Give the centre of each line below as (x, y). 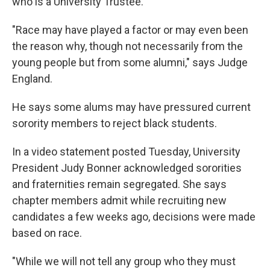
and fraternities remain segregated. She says (119, 184)
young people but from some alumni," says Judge (130, 62)
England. (32, 79)
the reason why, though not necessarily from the (127, 46)
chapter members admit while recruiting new (119, 200)
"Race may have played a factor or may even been (130, 30)
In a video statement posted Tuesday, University (126, 152)
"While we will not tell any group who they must (124, 261)
